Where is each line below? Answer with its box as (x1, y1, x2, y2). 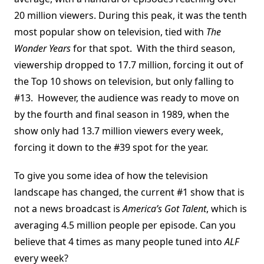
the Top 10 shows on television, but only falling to (14, 75, 234, 88)
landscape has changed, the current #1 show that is (14, 186, 245, 199)
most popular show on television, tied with (14, 25, 206, 39)
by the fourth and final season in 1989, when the (14, 108, 229, 121)
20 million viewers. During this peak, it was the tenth (14, 9, 247, 22)
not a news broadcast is (14, 202, 123, 216)
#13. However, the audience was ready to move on (14, 91, 239, 105)
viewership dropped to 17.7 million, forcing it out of (14, 58, 243, 72)
